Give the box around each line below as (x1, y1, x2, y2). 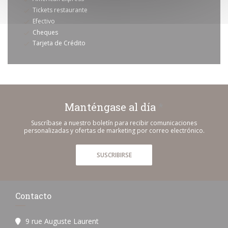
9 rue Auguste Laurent (25, 216, 99, 226)
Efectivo (33, 17, 55, 26)
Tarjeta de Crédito (33, 39, 85, 48)
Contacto (15, 190, 51, 202)
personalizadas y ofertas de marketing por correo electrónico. (23, 126, 205, 135)
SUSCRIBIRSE (96, 151, 132, 160)
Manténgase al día (65, 100, 158, 114)
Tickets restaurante (33, 6, 88, 15)
